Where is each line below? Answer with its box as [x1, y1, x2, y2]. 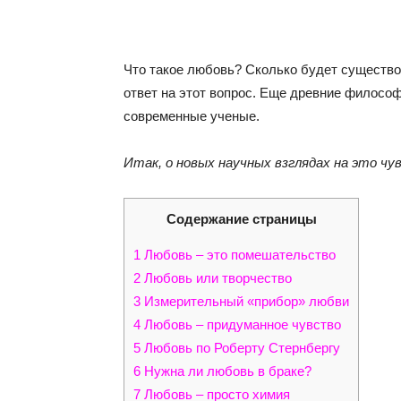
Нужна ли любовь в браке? [141, 363, 311, 380]
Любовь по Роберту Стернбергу [141, 340, 340, 356]
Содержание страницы [166, 211, 317, 226]
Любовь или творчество [141, 270, 292, 286]
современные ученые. [124, 108, 260, 124]
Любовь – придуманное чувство [141, 317, 341, 333]
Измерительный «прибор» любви [141, 294, 349, 310]
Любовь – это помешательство [141, 247, 336, 263]
